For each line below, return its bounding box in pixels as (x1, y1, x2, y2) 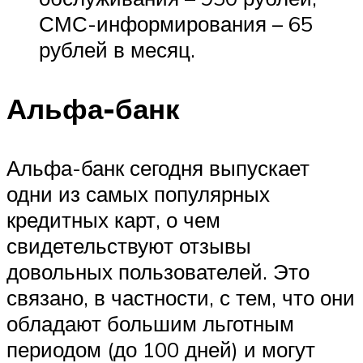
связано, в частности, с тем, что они (6, 284, 355, 310)
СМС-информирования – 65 (39, 10, 313, 36)
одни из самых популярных (6, 180, 270, 207)
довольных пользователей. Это (6, 258, 310, 284)
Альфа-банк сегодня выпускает (6, 154, 310, 181)
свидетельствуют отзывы (6, 232, 251, 258)
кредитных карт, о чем (6, 206, 220, 233)
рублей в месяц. (39, 36, 195, 62)
